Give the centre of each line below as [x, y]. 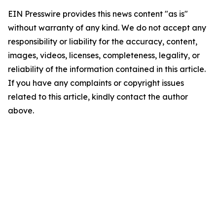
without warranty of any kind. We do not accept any [107, 28]
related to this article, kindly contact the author [98, 97]
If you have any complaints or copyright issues [96, 83]
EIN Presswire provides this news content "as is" [98, 14]
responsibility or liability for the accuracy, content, [103, 41]
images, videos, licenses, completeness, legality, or [104, 55]
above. [21, 110]
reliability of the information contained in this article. [107, 69]
